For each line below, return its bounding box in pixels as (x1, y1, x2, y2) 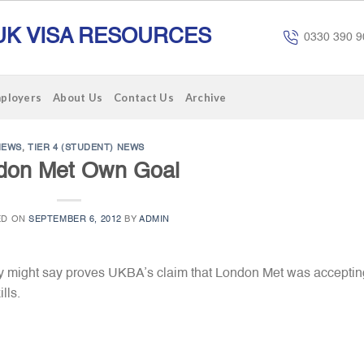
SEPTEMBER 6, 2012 (28, 214, 122, 224)
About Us (53, 90, 103, 104)
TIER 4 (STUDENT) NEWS (28, 143, 145, 153)
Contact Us (114, 90, 174, 104)
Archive (184, 90, 227, 104)
